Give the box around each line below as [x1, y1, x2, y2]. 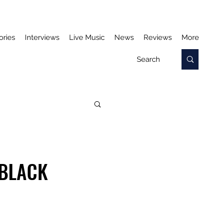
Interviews [25, 33, 59, 42]
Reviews [144, 33, 172, 42]
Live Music [69, 33, 105, 42]
